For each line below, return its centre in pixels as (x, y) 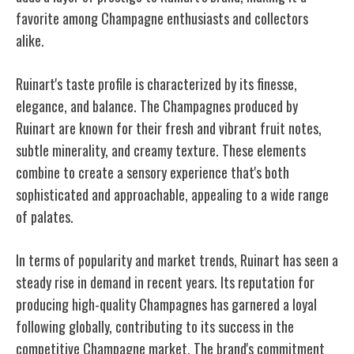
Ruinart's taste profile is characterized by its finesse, (156, 83)
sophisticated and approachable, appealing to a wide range (172, 194)
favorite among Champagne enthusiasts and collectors (162, 18)
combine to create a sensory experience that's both (153, 172)
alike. (30, 40)
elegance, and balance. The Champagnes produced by (157, 105)
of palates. (45, 216)
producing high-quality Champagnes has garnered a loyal (166, 304)
